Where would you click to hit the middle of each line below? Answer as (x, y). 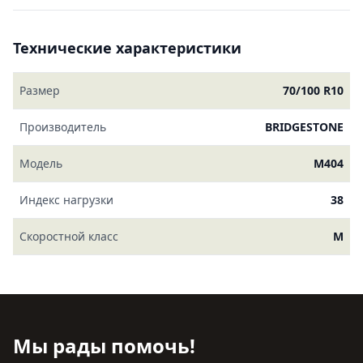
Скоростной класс (69, 236)
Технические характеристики (127, 48)
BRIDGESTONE (304, 127)
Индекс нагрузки (66, 200)
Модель (41, 163)
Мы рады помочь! (104, 346)
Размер (40, 90)
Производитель (63, 127)
